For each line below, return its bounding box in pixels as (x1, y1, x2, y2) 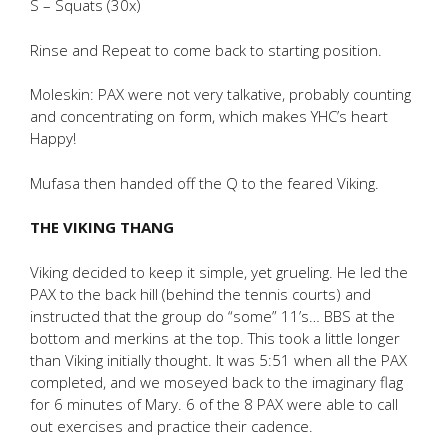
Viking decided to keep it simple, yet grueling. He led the (30, 261, 408, 282)
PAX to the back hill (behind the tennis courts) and (30, 283, 371, 304)
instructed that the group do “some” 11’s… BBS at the (30, 305, 395, 326)
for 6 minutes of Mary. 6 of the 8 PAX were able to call (30, 393, 398, 414)
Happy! (30, 128, 76, 148)
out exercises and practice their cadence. (30, 415, 313, 436)
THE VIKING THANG (30, 217, 174, 237)
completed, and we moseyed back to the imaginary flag (30, 371, 403, 392)
